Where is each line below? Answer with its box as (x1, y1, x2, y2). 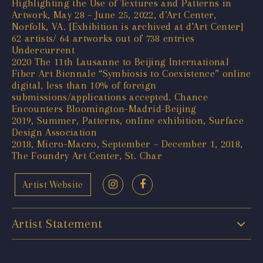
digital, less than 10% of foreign (12, 79, 157, 91)
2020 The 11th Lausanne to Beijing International (12, 55, 229, 68)
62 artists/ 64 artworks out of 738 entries (12, 32, 195, 44)
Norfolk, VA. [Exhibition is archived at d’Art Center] (12, 20, 244, 32)
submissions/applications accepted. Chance (12, 90, 208, 103)
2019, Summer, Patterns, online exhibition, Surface (12, 114, 244, 126)
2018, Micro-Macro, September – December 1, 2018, (12, 137, 243, 150)
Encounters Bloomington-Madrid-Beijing (12, 102, 197, 114)
